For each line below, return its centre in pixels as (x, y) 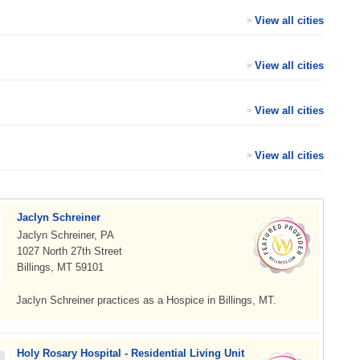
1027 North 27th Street (70, 251)
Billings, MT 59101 (60, 267)
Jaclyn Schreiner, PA (65, 235)
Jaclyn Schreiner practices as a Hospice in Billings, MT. (146, 300)
